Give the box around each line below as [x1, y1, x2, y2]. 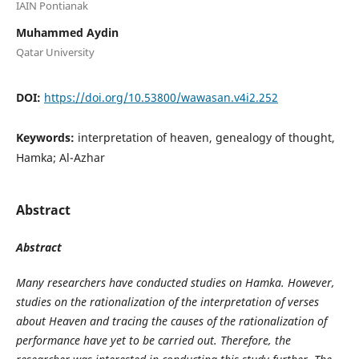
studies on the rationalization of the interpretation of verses [15, 294, 319, 309]
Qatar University [15, 44, 95, 59]
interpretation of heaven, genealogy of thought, [77, 129, 335, 145]
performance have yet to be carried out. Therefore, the [15, 333, 291, 348]
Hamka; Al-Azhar [15, 149, 105, 165]
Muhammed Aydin [15, 24, 119, 40]
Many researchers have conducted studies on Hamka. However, [15, 275, 335, 290]
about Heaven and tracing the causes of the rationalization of [15, 313, 327, 329]
